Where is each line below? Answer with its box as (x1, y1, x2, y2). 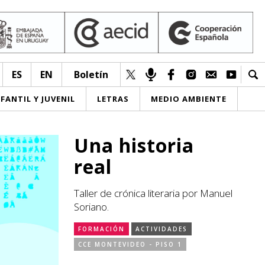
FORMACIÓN (78, 225, 125, 233)
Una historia (74, 132, 194, 158)
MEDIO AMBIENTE (151, 93, 227, 104)
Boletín (74, 68, 108, 81)
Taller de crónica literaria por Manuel (74, 186, 232, 200)
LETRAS (97, 93, 129, 104)
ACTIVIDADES (135, 225, 188, 233)
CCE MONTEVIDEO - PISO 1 (78, 240, 182, 248)
